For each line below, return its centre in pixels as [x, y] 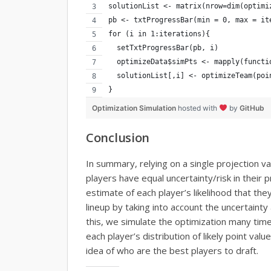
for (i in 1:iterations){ [159, 34]
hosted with [198, 108]
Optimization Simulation [135, 108]
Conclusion [118, 137]
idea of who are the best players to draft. [172, 250]
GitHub [252, 108]
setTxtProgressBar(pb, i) [163, 47]
